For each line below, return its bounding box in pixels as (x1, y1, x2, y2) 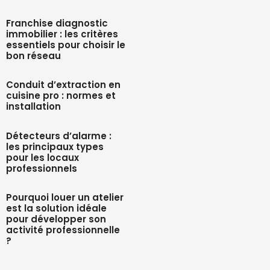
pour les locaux (6, 151, 80, 165)
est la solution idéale (6, 202, 107, 215)
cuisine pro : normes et (6, 89, 116, 102)
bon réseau (6, 49, 61, 63)
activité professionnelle (6, 224, 121, 237)
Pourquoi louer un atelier (6, 191, 124, 204)
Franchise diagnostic (6, 17, 108, 30)
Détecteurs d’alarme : (6, 130, 112, 143)
